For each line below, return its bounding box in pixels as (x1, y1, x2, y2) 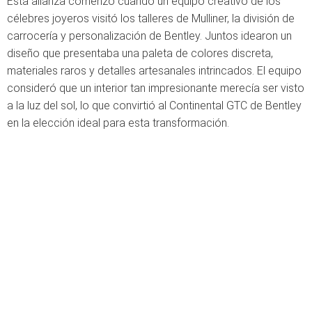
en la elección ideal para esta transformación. (7, 116, 229, 130)
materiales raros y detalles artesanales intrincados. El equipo (7, 64, 302, 77)
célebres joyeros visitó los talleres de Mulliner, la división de (7, 12, 295, 25)
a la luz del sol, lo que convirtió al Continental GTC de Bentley (7, 99, 302, 112)
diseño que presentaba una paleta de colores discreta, (7, 47, 273, 60)
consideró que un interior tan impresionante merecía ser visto (7, 81, 304, 95)
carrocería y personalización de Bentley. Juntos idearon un (7, 29, 292, 42)
